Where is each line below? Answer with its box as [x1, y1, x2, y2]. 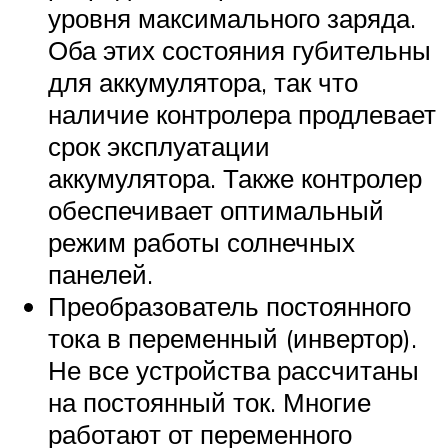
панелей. [48, 258, 153, 291]
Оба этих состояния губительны [48, 34, 431, 67]
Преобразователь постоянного [48, 290, 411, 323]
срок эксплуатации [48, 130, 270, 163]
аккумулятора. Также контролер [48, 162, 422, 195]
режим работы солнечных [48, 226, 355, 259]
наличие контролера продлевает [48, 98, 436, 131]
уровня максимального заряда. [48, 2, 416, 35]
